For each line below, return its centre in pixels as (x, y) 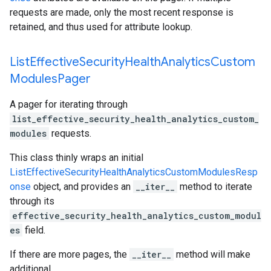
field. (34, 230)
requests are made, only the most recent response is (122, 12)
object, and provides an (82, 187)
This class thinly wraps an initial (77, 158)
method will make (212, 254)
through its (32, 201)
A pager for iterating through (69, 104)
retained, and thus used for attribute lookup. (101, 27)
